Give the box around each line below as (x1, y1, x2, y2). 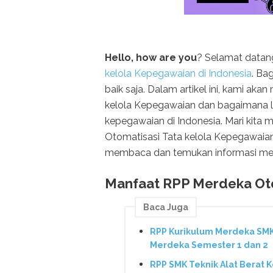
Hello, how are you (105, 51, 197, 63)
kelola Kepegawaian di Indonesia (105, 67, 252, 79)
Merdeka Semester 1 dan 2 (150, 240, 268, 250)
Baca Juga (143, 202, 188, 212)
